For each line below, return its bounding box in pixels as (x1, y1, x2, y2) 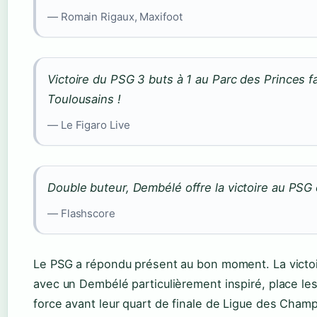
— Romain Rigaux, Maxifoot (47, 10, 183, 24)
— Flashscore (47, 207, 115, 221)
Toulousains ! (47, 92, 121, 107)
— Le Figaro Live (47, 118, 130, 132)
